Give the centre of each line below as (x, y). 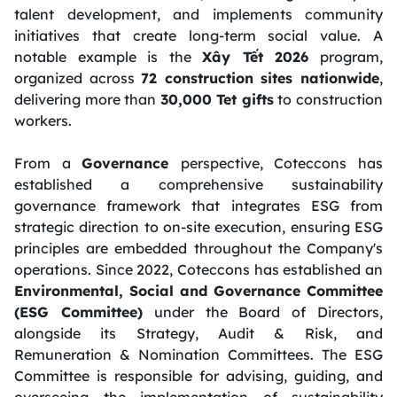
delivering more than (87, 99)
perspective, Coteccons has (282, 163)
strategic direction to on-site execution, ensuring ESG (198, 226)
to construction (328, 99)
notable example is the (109, 56)
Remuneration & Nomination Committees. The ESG (198, 354)
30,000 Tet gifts (217, 99)
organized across (78, 78)
